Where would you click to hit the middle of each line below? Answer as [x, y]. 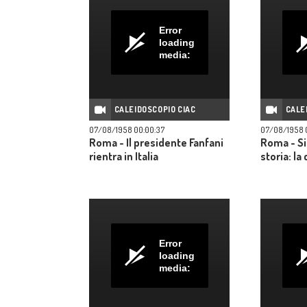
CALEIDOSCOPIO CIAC [155, 109]
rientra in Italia [124, 156]
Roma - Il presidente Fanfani [156, 143]
